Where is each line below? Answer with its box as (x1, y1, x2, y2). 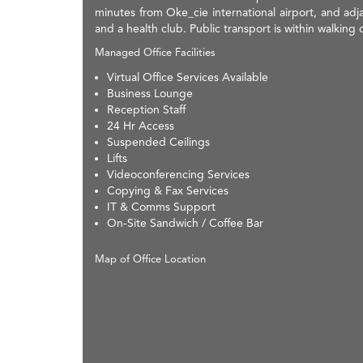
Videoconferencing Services (107, 167, 250, 181)
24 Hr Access (107, 118, 174, 132)
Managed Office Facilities (95, 45, 216, 58)
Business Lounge (107, 86, 193, 100)
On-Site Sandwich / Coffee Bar (107, 216, 263, 229)
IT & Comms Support (107, 199, 216, 213)
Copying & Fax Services (107, 183, 228, 197)
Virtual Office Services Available (107, 70, 268, 83)
